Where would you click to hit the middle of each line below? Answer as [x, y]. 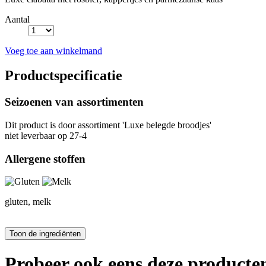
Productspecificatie [64, 76]
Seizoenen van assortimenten [74, 102]
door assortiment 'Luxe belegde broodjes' [134, 125]
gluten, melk [28, 202]
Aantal [17, 19]
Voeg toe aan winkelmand [53, 50]
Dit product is [30, 125]
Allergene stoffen [45, 159]
